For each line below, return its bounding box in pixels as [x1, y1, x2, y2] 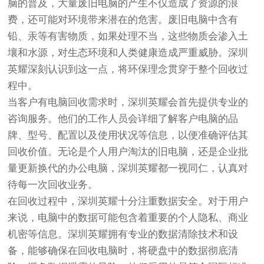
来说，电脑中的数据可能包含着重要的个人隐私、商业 [8, 212, 249, 223]
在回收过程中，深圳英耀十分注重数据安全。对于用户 [8, 196, 249, 207]
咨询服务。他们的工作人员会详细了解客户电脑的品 [8, 113, 239, 124]
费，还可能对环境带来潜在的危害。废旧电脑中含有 [8, 14, 239, 25]
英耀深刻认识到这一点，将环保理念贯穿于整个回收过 [8, 64, 249, 75]
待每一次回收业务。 [8, 179, 98, 190]
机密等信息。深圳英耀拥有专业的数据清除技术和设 [8, 229, 239, 240]
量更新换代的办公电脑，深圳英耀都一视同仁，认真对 [8, 163, 249, 174]
